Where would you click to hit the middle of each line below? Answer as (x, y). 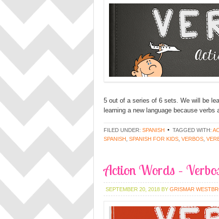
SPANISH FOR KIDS (154, 139)
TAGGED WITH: (193, 130)
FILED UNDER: (123, 130)
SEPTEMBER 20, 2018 (133, 189)
